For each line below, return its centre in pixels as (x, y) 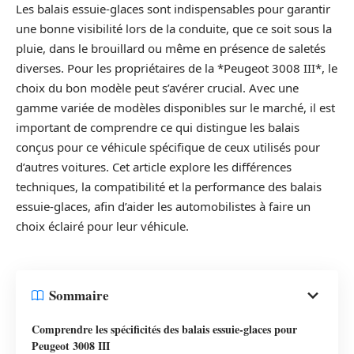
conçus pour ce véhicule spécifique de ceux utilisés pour (168, 147)
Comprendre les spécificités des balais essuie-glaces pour (164, 329)
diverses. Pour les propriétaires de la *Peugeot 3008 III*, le (177, 68)
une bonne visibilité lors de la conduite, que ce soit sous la (174, 29)
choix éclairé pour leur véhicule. (102, 226)
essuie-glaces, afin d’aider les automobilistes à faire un (163, 207)
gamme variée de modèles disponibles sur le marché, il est (175, 108)
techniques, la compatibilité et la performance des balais (169, 187)
